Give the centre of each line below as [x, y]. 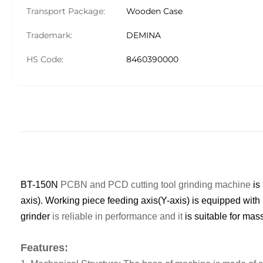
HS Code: [45, 59]
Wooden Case [154, 11]
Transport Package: [66, 11]
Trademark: [49, 35]
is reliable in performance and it [119, 216]
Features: [44, 248]
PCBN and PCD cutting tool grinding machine [156, 185]
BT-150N [41, 185]
